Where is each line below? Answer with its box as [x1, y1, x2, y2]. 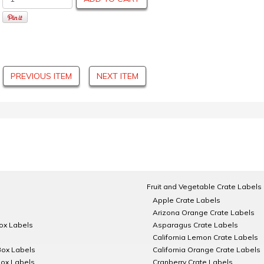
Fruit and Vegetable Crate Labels [147, 182, 262, 191]
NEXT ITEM [97, 71, 138, 82]
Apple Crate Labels [153, 196, 220, 204]
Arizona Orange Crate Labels [153, 208, 255, 217]
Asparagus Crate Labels [153, 220, 238, 229]
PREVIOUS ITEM [11, 71, 72, 82]
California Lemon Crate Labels [153, 233, 258, 242]
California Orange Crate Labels [153, 245, 260, 254]
